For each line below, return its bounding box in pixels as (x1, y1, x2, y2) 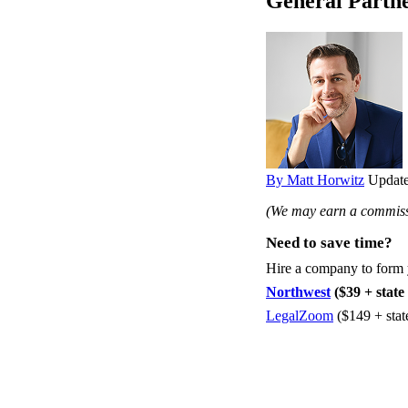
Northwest (266, 283, 331, 300)
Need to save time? (266, 233, 393, 251)
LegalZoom (266, 307, 333, 323)
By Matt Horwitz (266, 171, 364, 188)
